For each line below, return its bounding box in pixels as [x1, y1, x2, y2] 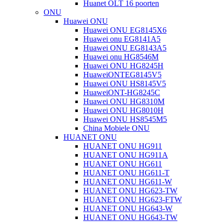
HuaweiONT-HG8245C [83, 88, 160, 97]
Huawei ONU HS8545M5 [83, 115, 167, 123]
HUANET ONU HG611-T [83, 168, 169, 177]
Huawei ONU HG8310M [83, 97, 165, 106]
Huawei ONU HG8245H [83, 61, 164, 70]
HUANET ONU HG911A [83, 151, 168, 159]
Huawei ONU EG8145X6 [83, 26, 166, 34]
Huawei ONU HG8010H [83, 106, 164, 114]
